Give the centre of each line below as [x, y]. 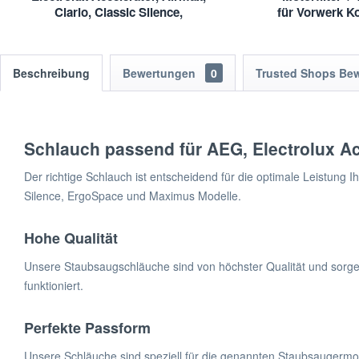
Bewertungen [161, 73]
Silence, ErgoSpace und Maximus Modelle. [133, 196]
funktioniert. [54, 286]
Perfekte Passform [87, 328]
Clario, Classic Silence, [118, 12]
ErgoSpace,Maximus [119, 28]
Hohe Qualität [71, 238]
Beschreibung [51, 73]
